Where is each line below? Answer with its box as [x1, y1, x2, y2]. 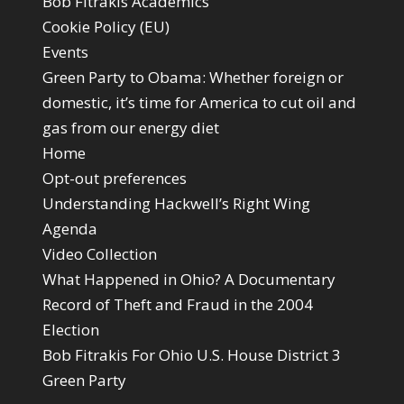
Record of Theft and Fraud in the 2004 [41, 293, 313, 315]
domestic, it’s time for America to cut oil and [41, 91, 356, 113]
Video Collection [41, 243, 157, 264]
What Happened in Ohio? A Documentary [41, 268, 335, 289]
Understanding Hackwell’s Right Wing [41, 192, 310, 214]
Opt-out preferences [41, 167, 187, 188]
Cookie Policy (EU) [41, 15, 170, 37]
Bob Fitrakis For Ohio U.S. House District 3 [41, 344, 341, 365]
